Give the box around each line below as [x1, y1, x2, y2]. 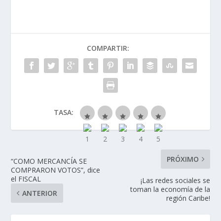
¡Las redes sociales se [140, 176, 210, 185]
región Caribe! [166, 193, 210, 203]
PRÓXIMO [166, 154, 199, 164]
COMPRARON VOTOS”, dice [11, 165, 101, 175]
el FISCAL [11, 174, 41, 184]
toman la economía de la [130, 184, 210, 194]
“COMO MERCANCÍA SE [11, 156, 87, 166]
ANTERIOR [22, 188, 58, 198]
